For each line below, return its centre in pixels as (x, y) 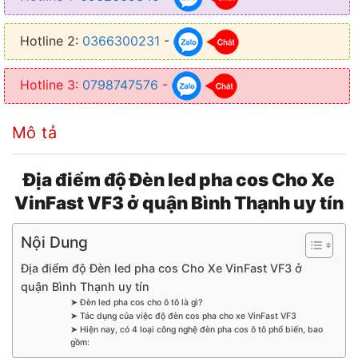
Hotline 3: (52, 84)
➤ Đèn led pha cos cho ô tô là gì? (136, 303)
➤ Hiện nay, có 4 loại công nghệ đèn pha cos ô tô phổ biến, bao (196, 330)
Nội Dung (54, 243)
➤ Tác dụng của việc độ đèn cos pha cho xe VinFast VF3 (184, 316)
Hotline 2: (52, 40)
